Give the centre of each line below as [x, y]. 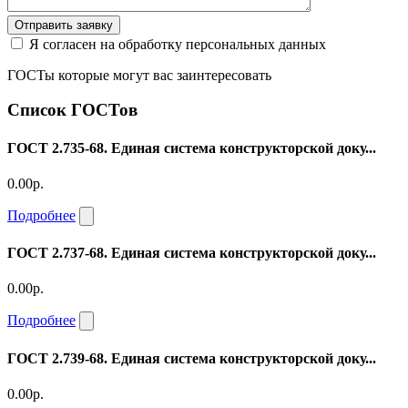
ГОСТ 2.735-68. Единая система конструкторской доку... [192, 148]
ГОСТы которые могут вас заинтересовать [139, 75]
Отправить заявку [64, 25]
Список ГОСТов [72, 110]
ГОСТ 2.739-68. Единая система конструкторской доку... [192, 358]
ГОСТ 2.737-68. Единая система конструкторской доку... [192, 253]
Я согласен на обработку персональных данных [178, 44]
